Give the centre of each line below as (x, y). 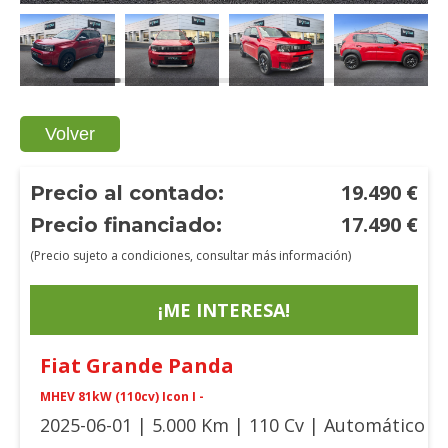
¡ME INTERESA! (224, 309)
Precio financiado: (126, 224)
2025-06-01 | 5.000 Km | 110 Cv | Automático (232, 424)
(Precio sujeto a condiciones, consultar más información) (190, 255)
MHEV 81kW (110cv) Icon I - (122, 396)
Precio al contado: (127, 192)
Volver (70, 133)
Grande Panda (160, 365)
